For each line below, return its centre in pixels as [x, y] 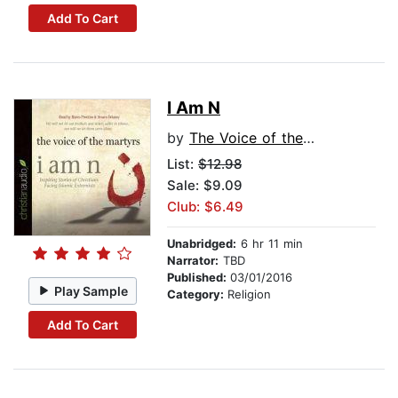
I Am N [194, 108]
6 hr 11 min [270, 244]
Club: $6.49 [205, 207]
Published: [199, 278]
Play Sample [92, 291]
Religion [249, 295]
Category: [197, 295]
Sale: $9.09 [205, 186]
